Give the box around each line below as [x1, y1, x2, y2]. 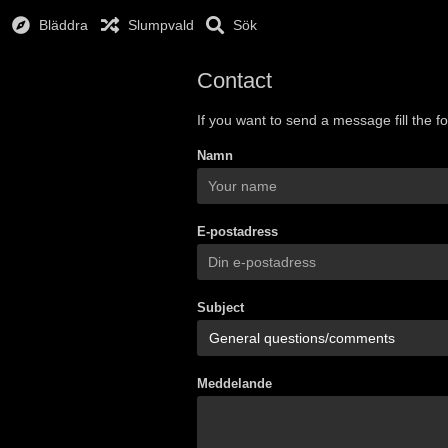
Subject [197, 300, 244, 315]
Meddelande [197, 376, 272, 391]
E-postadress [197, 224, 278, 239]
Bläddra [39, 17, 89, 33]
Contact [197, 68, 272, 93]
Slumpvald [127, 17, 194, 33]
